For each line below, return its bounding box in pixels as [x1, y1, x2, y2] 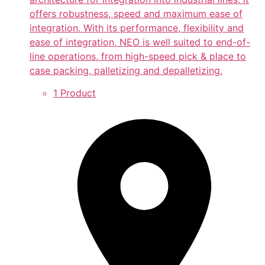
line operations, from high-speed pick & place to [30, 50, 246, 62]
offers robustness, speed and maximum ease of [30, 7, 243, 20]
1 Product [53, 87, 96, 99]
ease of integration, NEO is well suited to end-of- [30, 35, 250, 48]
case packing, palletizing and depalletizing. [30, 64, 222, 76]
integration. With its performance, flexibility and [30, 21, 244, 34]
